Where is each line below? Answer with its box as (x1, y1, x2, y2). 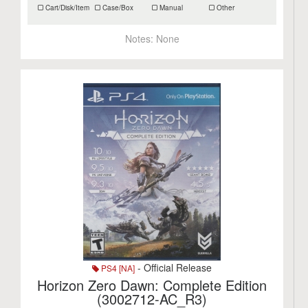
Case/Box (100, 3, 134, 12)
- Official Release (135, 261, 212, 274)
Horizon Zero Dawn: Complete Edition (37, 275, 267, 295)
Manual (157, 3, 184, 12)
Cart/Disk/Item (43, 3, 90, 12)
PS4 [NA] (99, 262, 135, 274)
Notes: (124, 32, 156, 45)
